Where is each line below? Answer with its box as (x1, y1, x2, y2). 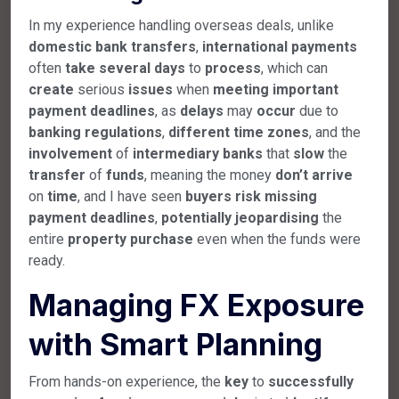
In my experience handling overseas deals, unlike (28, 16, 334, 34)
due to (296, 102, 338, 119)
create (28, 80, 74, 98)
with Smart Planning (28, 325, 322, 362)
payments (291, 37, 357, 55)
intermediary (133, 144, 219, 162)
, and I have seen (77, 187, 185, 205)
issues (128, 80, 173, 98)
